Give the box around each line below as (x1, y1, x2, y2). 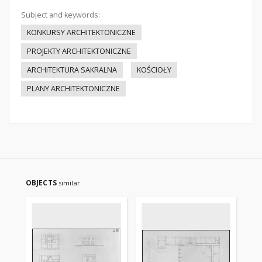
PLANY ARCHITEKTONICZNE (27, 84, 120, 94)
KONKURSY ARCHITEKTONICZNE (27, 27, 136, 37)
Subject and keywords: (21, 10, 100, 20)
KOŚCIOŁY (137, 65, 171, 75)
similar (58, 178, 80, 187)
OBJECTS (26, 178, 58, 188)
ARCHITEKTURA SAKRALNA (27, 65, 117, 75)
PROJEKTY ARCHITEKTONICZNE (27, 46, 131, 56)
